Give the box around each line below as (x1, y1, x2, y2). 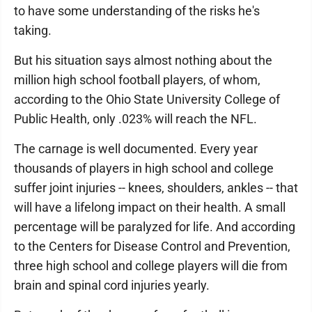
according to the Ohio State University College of (14, 92, 280, 107)
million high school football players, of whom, (14, 72, 260, 87)
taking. (14, 23, 52, 38)
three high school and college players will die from (14, 258, 288, 273)
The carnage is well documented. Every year (14, 141, 258, 156)
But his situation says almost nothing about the (14, 53, 272, 68)
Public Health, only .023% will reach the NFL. (14, 111, 257, 126)
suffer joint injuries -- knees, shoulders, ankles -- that (14, 180, 298, 195)
